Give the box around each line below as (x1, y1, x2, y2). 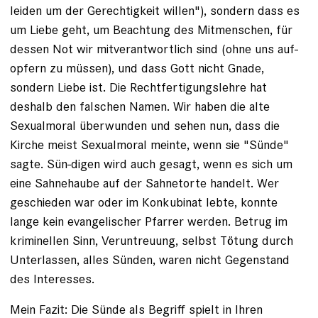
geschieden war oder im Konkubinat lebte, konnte (10, 194, 278, 211)
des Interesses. (10, 270, 94, 287)
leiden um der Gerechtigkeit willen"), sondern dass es (10, 2, 300, 19)
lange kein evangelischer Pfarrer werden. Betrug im (10, 213, 287, 230)
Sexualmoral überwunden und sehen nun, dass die (10, 117, 280, 134)
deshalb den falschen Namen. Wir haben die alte (10, 98, 270, 115)
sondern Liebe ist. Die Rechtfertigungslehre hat (10, 79, 267, 96)
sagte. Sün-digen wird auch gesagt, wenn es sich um (10, 155, 292, 172)
